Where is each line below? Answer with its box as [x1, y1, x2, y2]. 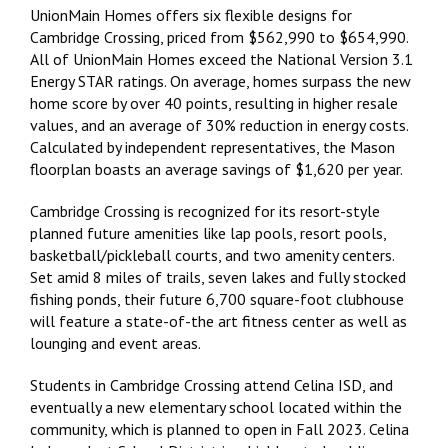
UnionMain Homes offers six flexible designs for [30, 4, 352, 25]
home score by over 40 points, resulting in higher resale [30, 92, 398, 113]
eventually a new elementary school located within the [30, 396, 402, 417]
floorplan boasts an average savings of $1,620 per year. [30, 158, 403, 179]
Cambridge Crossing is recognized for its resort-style [30, 200, 380, 221]
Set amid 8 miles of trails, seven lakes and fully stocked [30, 266, 406, 287]
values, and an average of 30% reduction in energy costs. [30, 114, 408, 135]
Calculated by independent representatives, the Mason [30, 136, 395, 157]
